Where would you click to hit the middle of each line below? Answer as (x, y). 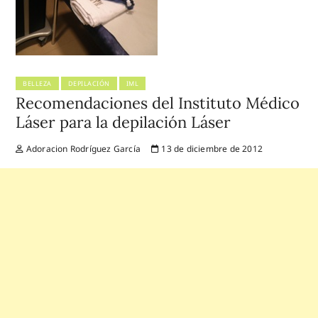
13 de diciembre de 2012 (211, 148)
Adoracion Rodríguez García (82, 148)
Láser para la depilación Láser (124, 122)
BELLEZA (37, 83)
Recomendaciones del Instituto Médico (158, 103)
